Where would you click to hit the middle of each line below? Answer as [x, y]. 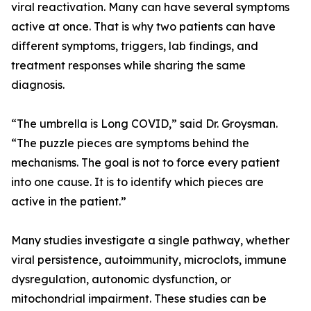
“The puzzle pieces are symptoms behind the [130, 143]
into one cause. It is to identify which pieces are [137, 182]
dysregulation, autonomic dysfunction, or [121, 279]
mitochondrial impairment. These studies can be [139, 299]
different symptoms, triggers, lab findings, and [135, 46]
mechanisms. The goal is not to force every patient [145, 163]
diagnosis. [38, 85]
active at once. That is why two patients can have [143, 27]
